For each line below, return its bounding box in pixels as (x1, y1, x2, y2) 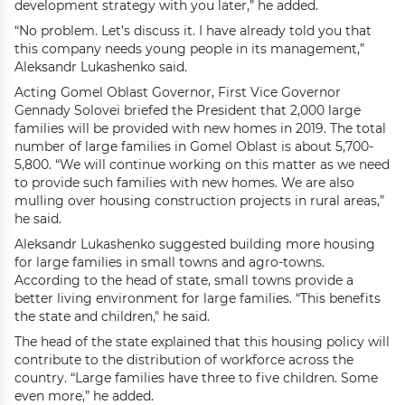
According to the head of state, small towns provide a (14, 271, 353, 288)
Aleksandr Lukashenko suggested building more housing (14, 235, 375, 252)
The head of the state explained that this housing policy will (14, 333, 390, 350)
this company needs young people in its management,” (14, 40, 364, 57)
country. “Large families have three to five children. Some (14, 369, 378, 386)
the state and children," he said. (14, 307, 210, 325)
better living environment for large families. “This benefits (14, 289, 381, 306)
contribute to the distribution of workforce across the (14, 351, 353, 368)
